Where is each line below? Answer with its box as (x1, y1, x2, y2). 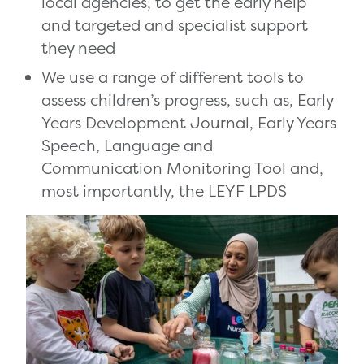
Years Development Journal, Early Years (41, 111, 337, 133)
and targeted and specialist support (41, 14, 309, 36)
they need (41, 37, 116, 58)
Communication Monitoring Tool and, (41, 157, 324, 179)
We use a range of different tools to (41, 66, 305, 88)
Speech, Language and (41, 134, 214, 156)
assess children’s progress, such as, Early (41, 89, 334, 110)
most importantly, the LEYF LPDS (41, 180, 288, 201)
